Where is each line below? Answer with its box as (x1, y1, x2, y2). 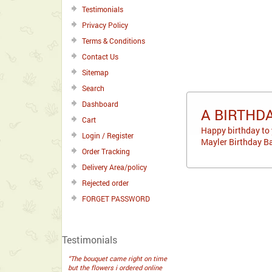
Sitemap (82, 67, 109, 77)
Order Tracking (82, 146, 130, 156)
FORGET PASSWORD (82, 194, 150, 203)
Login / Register (82, 131, 134, 140)
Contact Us (82, 52, 118, 61)
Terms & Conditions (82, 36, 145, 46)
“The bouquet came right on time (68, 254, 167, 263)
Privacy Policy (82, 20, 128, 30)
